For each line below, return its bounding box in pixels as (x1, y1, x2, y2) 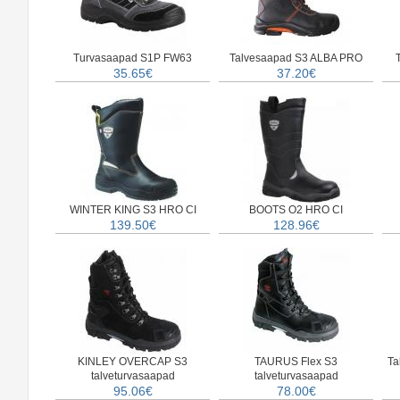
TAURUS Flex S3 (254, 355, 337, 368)
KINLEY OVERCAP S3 (78, 355, 187, 368)
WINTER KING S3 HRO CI (69, 204, 196, 216)
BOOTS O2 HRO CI (249, 204, 343, 216)
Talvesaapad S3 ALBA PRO (229, 52, 362, 64)
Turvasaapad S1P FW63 (73, 52, 192, 64)
